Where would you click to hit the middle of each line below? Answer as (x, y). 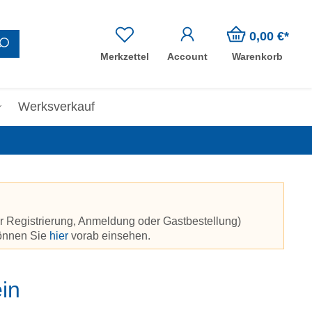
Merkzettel (125, 56)
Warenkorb (257, 56)
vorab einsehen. (109, 236)
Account (187, 56)
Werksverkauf (56, 107)
